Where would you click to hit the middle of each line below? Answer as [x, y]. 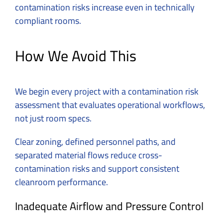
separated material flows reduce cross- [89, 155]
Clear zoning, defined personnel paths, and [95, 142]
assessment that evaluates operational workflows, [110, 105]
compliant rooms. [48, 20]
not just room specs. [54, 118]
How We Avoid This [76, 56]
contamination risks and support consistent [97, 169]
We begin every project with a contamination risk [107, 92]
